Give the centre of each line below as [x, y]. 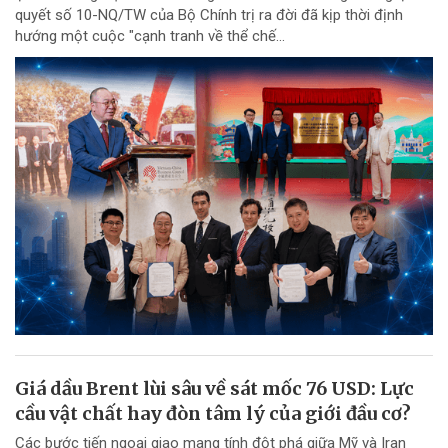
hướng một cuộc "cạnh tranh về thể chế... [150, 35]
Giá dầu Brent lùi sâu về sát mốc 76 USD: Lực [214, 389]
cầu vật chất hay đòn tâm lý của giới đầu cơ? [213, 414]
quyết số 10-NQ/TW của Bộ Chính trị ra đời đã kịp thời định [209, 14]
